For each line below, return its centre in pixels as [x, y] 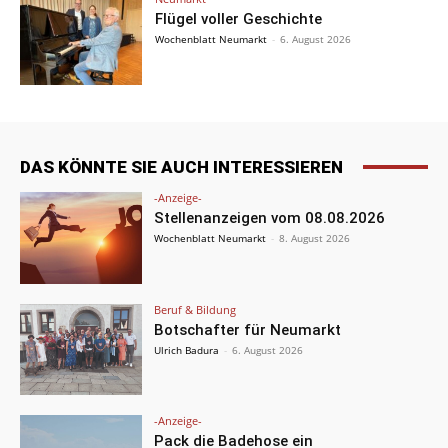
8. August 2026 [315, 237]
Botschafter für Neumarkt [248, 329]
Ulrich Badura [187, 349]
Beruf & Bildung [195, 309]
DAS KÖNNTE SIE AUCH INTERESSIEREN [181, 166]
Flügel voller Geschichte [239, 18]
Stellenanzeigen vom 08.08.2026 [270, 217]
